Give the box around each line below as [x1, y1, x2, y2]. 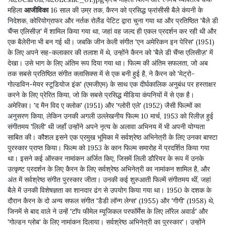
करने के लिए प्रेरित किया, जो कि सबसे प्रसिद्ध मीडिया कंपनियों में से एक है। [8, 90, 194, 100]
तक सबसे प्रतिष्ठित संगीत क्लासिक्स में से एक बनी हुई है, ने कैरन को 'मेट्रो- [8, 69, 195, 79]
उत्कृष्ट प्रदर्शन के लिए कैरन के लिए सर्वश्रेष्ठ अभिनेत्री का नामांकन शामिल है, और [8, 164, 210, 174]
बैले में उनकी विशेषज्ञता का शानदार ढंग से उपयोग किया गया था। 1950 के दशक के [8, 186, 211, 195]
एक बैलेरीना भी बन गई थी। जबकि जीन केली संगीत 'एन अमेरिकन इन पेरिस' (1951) [8, 37, 214, 47]
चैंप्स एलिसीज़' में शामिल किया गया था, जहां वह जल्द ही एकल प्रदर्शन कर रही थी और [8, 27, 216, 36]
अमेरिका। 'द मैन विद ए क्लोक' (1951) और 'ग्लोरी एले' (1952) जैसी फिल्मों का [8, 101, 201, 110]
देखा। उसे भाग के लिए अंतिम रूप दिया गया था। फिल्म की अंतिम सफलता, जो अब [8, 59, 208, 68]
